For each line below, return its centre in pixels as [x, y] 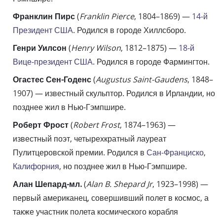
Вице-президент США [53, 62]
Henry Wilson [96, 48]
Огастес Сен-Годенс [52, 80]
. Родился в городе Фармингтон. [151, 62]
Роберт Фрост [41, 125]
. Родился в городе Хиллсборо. [129, 30]
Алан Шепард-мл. [47, 184]
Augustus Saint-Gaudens [142, 80]
